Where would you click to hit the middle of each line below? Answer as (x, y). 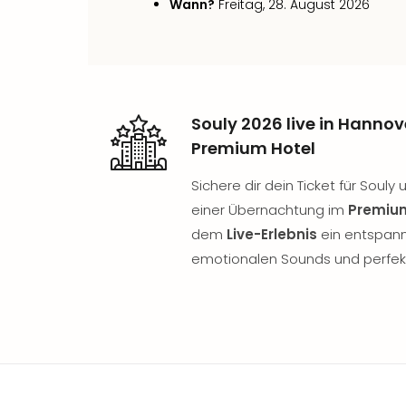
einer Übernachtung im (270, 210)
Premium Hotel (253, 148)
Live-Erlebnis (272, 234)
